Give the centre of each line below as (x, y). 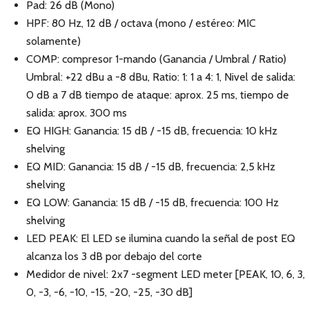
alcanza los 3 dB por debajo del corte (114, 256)
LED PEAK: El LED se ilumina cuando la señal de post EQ (161, 238)
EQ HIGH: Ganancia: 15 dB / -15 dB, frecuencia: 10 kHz (152, 131)
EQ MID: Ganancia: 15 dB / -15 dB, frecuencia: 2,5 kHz (151, 167)
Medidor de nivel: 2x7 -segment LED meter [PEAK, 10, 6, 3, (166, 274)
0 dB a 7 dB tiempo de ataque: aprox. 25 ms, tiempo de (158, 95)
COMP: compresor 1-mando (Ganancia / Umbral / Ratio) (156, 59)
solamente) (53, 41)
